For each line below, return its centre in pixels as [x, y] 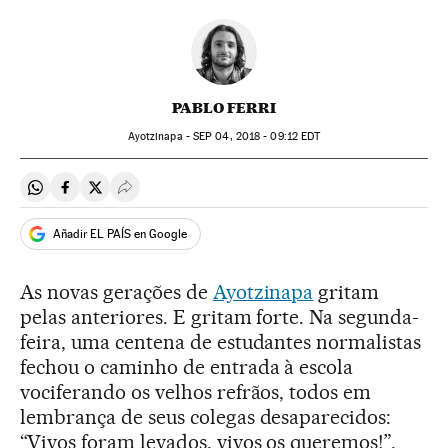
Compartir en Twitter [165, 195]
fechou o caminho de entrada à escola [187, 367]
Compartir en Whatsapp [116, 195]
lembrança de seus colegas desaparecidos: [206, 417]
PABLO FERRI [224, 108]
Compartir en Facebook [145, 195]
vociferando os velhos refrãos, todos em [196, 392]
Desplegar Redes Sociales [213, 195]
